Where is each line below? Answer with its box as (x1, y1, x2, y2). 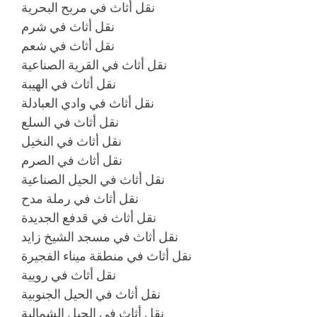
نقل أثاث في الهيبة (21, 76, 116, 92)
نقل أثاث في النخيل (21, 133, 122, 149)
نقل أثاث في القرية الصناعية (21, 57, 167, 73)
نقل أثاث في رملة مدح (21, 190, 139, 207)
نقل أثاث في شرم (21, 18, 115, 35)
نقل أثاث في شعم (21, 38, 115, 54)
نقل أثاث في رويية (21, 267, 116, 283)
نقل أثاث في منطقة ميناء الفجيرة (21, 248, 192, 264)
